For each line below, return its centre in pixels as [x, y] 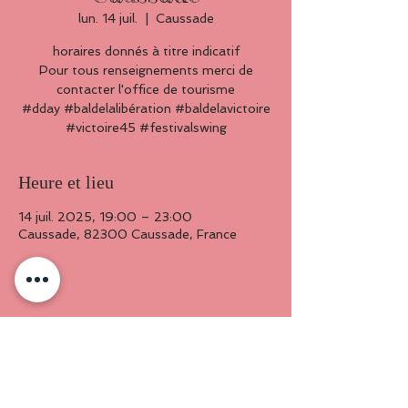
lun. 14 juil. [107, 18]
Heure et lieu [66, 182]
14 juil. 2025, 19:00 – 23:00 [105, 217]
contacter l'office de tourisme [146, 89]
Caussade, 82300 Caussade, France [127, 234]
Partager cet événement [105, 335]
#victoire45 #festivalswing [146, 127]
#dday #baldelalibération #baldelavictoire [146, 108]
